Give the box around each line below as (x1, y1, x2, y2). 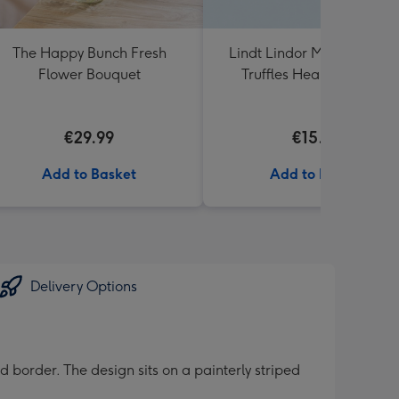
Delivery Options (30, 278, 137, 295)
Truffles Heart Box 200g (241, 66, 393, 83)
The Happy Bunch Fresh (12, 45, 167, 61)
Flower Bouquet (37, 66, 141, 83)
